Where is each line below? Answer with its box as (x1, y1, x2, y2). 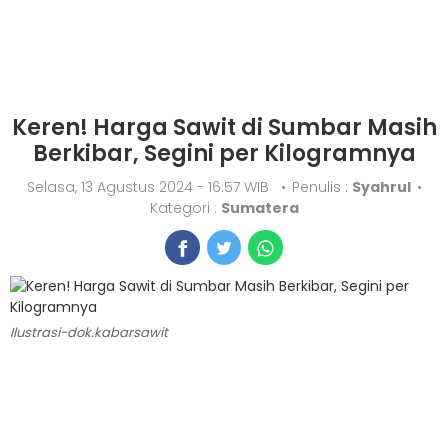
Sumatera (220, 198, 299, 218)
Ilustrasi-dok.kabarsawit (10, 323, 168, 343)
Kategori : (149, 198, 221, 218)
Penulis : (291, 177, 352, 197)
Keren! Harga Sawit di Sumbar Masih (11, 112, 437, 143)
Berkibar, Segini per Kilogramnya (32, 138, 416, 169)
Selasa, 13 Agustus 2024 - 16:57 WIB (26, 177, 277, 197)
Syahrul (351, 177, 411, 197)
